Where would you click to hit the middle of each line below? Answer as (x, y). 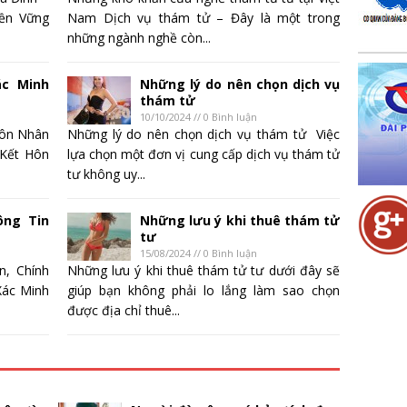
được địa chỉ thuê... (124, 311)
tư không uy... (106, 174)
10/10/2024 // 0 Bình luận (199, 117)
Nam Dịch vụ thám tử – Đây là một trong (203, 18)
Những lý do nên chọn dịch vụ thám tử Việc (203, 134)
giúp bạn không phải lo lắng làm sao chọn (203, 291)
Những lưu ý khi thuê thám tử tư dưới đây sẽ (203, 271)
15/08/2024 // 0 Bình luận (199, 253)
